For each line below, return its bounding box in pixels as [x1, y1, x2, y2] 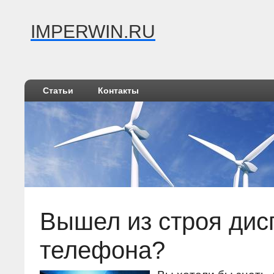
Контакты [98, 86, 139, 95]
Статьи [43, 86, 73, 95]
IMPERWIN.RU [31, 21, 155, 42]
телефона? [40, 236, 165, 264]
